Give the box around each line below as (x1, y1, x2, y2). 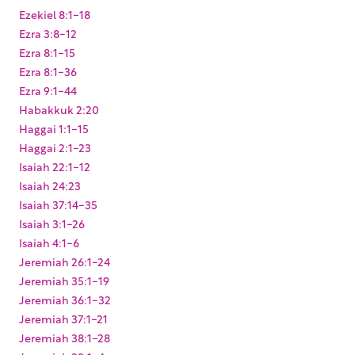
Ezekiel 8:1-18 (19, 5, 90, 22)
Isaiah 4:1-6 (19, 233, 79, 250)
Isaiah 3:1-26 (19, 214, 85, 231)
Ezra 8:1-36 (19, 62, 77, 79)
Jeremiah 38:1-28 (19, 328, 110, 345)
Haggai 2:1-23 (19, 138, 91, 155)
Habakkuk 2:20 (19, 100, 99, 117)
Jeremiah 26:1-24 (19, 252, 110, 269)
